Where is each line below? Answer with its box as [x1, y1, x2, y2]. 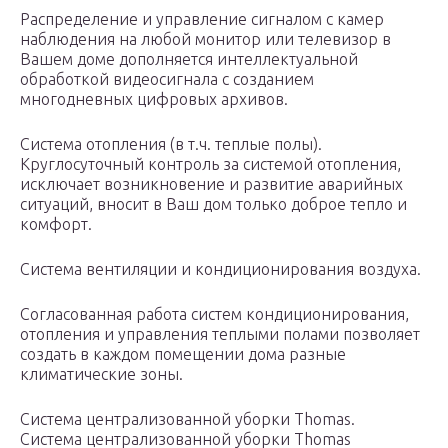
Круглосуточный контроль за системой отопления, [20, 155, 401, 174]
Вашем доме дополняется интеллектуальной [20, 50, 358, 69]
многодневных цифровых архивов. [20, 90, 288, 109]
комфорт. [20, 215, 92, 234]
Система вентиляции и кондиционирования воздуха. [20, 260, 421, 279]
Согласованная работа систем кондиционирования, [20, 305, 409, 324]
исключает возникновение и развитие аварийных [20, 175, 403, 194]
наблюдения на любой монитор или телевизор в [20, 30, 391, 49]
